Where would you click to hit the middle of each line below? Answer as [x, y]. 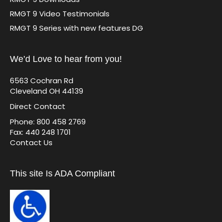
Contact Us [31, 142]
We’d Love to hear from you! [66, 59]
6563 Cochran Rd [42, 81]
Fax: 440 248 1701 [40, 132]
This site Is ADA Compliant [62, 173]
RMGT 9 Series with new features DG [77, 28]
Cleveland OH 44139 [47, 91]
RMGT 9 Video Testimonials [60, 14]
